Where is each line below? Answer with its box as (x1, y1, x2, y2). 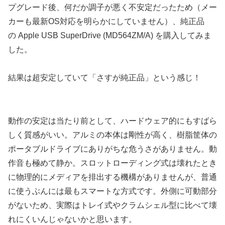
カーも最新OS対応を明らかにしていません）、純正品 (8, 17, 204, 26)
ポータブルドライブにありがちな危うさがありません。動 (8, 145, 217, 153)
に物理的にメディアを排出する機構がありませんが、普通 (8, 173, 217, 181)
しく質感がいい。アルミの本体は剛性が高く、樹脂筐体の (8, 131, 217, 139)
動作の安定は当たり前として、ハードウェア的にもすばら (8, 117, 217, 125)
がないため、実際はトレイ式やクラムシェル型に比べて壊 (8, 201, 217, 209)
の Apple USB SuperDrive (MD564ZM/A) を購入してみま (8, 31, 211, 40)
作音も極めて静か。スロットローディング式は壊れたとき (8, 159, 217, 167)
